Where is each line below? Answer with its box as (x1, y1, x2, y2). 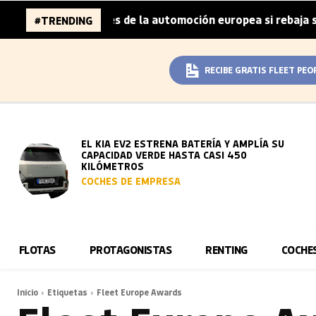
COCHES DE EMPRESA (81, 174, 181, 188)
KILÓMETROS (81, 159, 145, 173)
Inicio (17, 286, 38, 298)
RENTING (205, 242, 248, 257)
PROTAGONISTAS (89, 242, 172, 257)
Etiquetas (47, 286, 87, 298)
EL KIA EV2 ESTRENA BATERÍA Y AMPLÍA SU (81, 137, 285, 150)
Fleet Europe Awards (97, 286, 182, 298)
